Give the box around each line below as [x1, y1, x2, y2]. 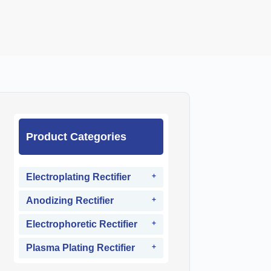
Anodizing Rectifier [26, 195, 114, 206]
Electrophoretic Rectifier [26, 219, 138, 229]
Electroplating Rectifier [26, 172, 131, 182]
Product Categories [26, 130, 127, 143]
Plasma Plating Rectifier [26, 243, 135, 253]
